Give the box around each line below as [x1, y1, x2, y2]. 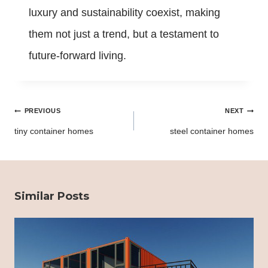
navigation [14, 115, 75, 129]
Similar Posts [14, 190, 89, 203]
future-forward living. [29, 50, 126, 62]
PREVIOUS [24, 107, 61, 115]
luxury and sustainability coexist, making [29, 7, 220, 19]
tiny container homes [14, 126, 93, 136]
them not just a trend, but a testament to [29, 28, 219, 41]
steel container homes [170, 126, 254, 136]
